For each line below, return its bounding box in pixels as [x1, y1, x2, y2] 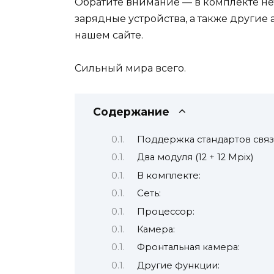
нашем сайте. [75, 29, 143, 42]
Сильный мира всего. [75, 62, 186, 75]
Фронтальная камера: [136, 242, 240, 253]
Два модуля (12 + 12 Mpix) [136, 152, 253, 163]
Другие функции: [136, 259, 220, 271]
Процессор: [136, 206, 194, 217]
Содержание [93, 105, 169, 118]
